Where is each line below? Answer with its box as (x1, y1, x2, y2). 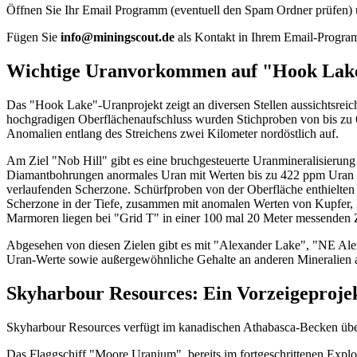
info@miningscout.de (61, 30, 175, 45)
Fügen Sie (6, 30, 61, 45)
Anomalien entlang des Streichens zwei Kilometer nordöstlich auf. (6, 126, 339, 140)
